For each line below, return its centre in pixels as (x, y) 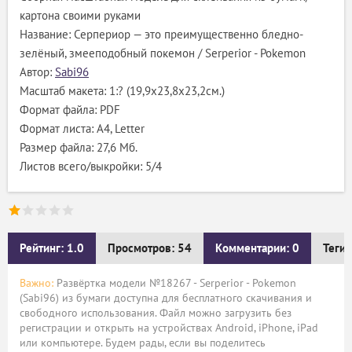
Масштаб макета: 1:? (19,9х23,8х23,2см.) (122, 91)
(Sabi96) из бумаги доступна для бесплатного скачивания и (166, 298)
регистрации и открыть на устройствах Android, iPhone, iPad (169, 328)
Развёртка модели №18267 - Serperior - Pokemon (175, 283)
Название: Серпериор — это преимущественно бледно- (161, 35)
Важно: (37, 283)
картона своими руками (80, 16)
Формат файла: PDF (70, 110)
